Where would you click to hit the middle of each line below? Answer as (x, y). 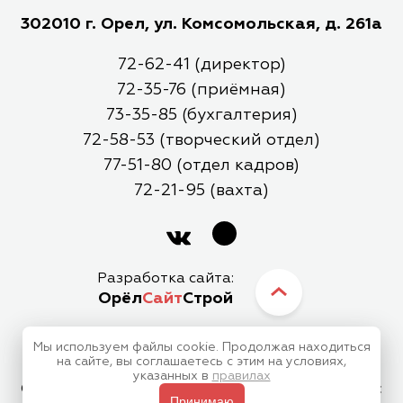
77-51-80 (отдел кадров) (201, 166)
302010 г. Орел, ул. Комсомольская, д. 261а (201, 24)
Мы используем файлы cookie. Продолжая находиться (201, 347)
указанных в (172, 376)
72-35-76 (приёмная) (201, 90)
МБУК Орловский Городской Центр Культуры (201, 354)
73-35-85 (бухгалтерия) (201, 115)
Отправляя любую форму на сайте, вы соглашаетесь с (201, 389)
